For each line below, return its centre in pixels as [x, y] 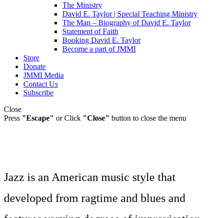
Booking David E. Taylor [101, 40]
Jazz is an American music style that [90, 177]
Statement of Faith [90, 31]
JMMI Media [44, 75]
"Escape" [38, 118]
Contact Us [41, 84]
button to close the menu [148, 118]
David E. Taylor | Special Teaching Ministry [130, 14]
